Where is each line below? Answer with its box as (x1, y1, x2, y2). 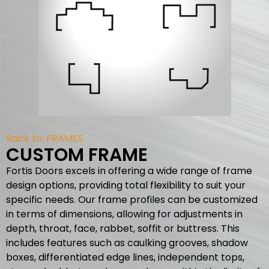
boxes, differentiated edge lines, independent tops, (6, 250, 244, 264)
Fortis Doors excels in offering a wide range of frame (6, 164, 252, 178)
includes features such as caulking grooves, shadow (6, 236, 248, 250)
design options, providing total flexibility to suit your (6, 178, 246, 192)
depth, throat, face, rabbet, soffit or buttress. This (6, 222, 240, 235)
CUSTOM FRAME (6, 142, 148, 168)
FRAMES (46, 131, 83, 145)
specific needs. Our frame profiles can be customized (6, 193, 258, 207)
